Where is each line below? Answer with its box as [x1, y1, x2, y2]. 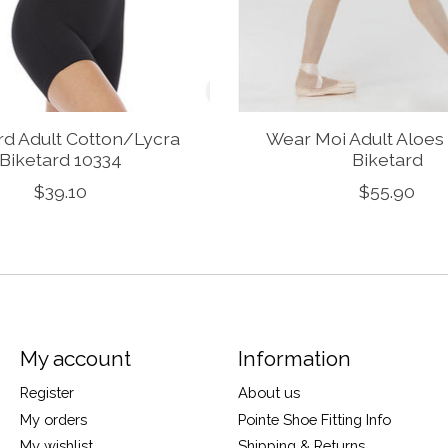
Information [237, 346, 351, 372]
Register [19, 384, 74, 402]
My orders [19, 410, 87, 428]
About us [237, 384, 300, 402]
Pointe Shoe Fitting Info [237, 410, 391, 428]
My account [19, 346, 131, 372]
